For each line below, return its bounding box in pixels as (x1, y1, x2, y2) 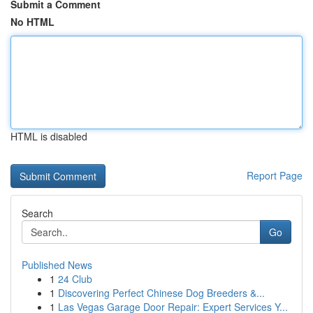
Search (22, 206, 53, 220)
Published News (22, 258, 92, 272)
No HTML (10, 15, 54, 29)
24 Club (58, 272, 92, 286)
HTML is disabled (10, 129, 87, 143)
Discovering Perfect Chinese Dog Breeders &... (58, 286, 265, 300)
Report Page (247, 168, 303, 182)
